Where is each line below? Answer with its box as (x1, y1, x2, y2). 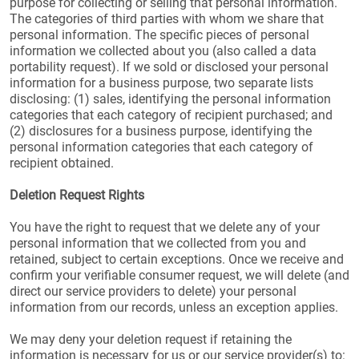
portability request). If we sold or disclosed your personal (10, 59, 329, 75)
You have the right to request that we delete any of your (10, 220, 320, 235)
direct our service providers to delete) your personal (10, 284, 296, 299)
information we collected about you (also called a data (10, 43, 317, 58)
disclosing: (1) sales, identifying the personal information (10, 91, 331, 107)
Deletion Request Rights (10, 188, 144, 203)
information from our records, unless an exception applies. (10, 300, 338, 315)
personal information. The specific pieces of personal (10, 27, 309, 42)
